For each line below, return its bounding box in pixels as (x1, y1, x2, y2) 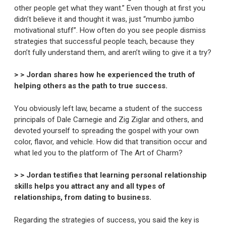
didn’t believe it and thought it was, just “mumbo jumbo (14, 14, 194, 24)
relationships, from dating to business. (14, 193, 151, 202)
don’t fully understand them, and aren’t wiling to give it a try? (14, 47, 211, 57)
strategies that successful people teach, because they (14, 36, 194, 46)
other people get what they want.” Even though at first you (14, 3, 205, 13)
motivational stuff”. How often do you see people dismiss (14, 25, 206, 35)
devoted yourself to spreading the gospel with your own (14, 126, 199, 135)
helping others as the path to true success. (14, 81, 167, 91)
